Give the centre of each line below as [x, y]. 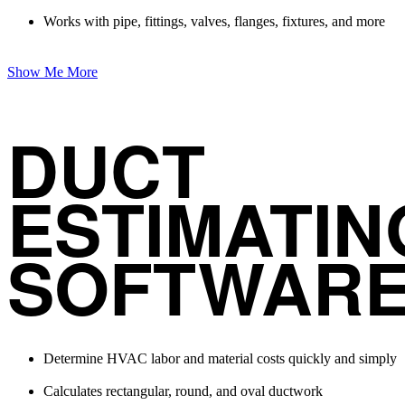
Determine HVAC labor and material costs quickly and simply [220, 358]
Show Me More [52, 72]
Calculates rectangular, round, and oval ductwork [183, 391]
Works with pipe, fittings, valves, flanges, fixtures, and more [214, 22]
